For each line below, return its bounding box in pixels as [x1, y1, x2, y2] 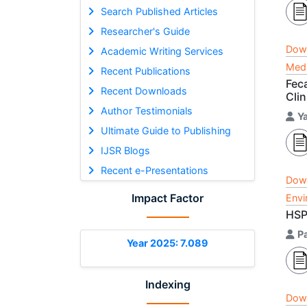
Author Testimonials [100, 104, 193, 116]
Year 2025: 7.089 [127, 236, 208, 249]
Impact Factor [132, 191, 204, 205]
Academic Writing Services [100, 45, 223, 57]
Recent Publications [100, 64, 191, 77]
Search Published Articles [100, 5, 218, 17]
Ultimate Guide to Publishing [100, 124, 231, 136]
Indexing [145, 277, 191, 291]
